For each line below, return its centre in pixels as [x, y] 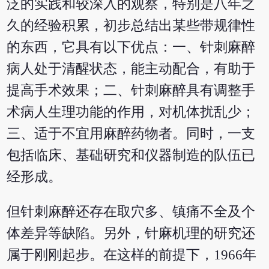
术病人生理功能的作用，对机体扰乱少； [131, 112]
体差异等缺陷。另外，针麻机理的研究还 [131, 234]
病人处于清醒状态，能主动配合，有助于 [131, 68]
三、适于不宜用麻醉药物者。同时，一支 [131, 133]
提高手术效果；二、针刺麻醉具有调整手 [131, 90]
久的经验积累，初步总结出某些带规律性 [131, 25]
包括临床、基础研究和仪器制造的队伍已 [131, 155]
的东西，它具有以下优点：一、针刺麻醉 [131, 47]
